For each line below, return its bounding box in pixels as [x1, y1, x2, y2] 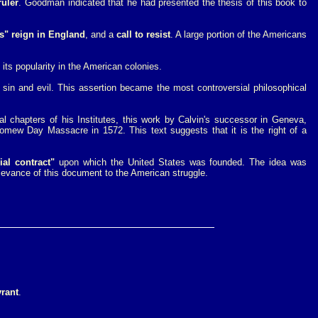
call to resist [116, 29, 170, 40]
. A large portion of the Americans [170, 29, 307, 40]
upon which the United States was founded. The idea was [55, 157, 307, 168]
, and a [85, 29, 116, 40]
